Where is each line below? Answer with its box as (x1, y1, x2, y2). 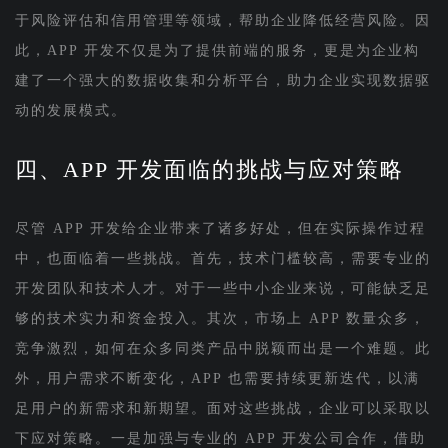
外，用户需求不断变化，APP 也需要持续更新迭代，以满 (14, 370, 420, 386)
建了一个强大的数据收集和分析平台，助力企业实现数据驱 (14, 72, 431, 88)
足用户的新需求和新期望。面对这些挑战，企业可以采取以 (14, 400, 431, 416)
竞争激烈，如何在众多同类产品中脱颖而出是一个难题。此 (14, 340, 431, 356)
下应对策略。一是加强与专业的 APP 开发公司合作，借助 (14, 430, 426, 446)
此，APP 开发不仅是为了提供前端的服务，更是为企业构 (14, 42, 420, 58)
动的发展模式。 (14, 102, 127, 118)
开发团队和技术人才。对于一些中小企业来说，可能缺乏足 (14, 280, 431, 296)
